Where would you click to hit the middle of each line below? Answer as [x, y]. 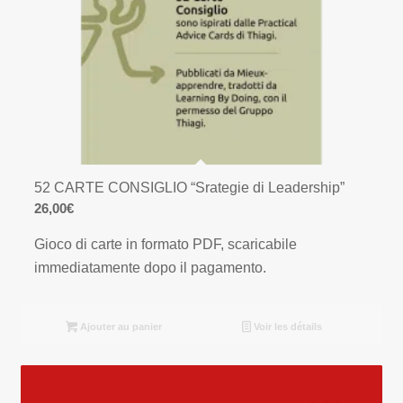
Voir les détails [286, 327]
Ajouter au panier [120, 327]
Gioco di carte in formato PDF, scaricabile [166, 244]
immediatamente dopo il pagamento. [151, 267]
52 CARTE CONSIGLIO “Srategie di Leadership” [190, 188]
